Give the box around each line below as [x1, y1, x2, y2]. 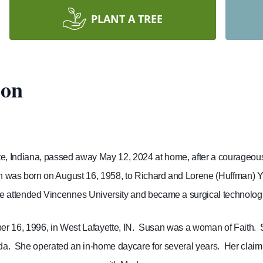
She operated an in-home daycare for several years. [14, 241, 220, 251]
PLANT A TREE [91, 12, 163, 26]
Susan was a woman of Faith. [138, 222, 256, 232]
